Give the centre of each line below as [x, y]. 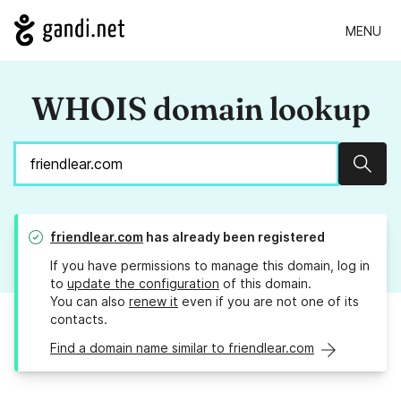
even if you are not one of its [269, 302]
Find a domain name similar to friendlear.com [182, 348]
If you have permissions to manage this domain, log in [210, 266]
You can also [90, 302]
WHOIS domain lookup [200, 109]
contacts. [79, 320]
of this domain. [265, 284]
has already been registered [234, 237]
